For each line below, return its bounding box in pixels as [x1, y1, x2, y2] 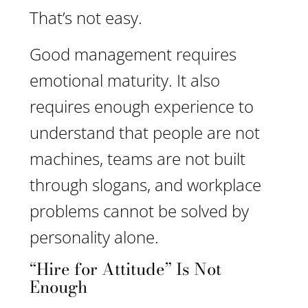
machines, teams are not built [30, 147, 245, 170]
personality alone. [30, 225, 159, 248]
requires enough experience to [30, 95, 254, 118]
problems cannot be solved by [30, 199, 249, 222]
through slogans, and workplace [30, 173, 261, 196]
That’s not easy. [30, 6, 142, 29]
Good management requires [30, 43, 236, 65]
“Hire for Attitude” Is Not [30, 256, 221, 282]
